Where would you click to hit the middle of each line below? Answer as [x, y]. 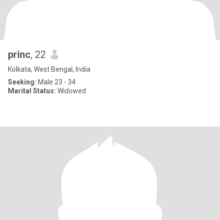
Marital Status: [32, 91]
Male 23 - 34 [56, 82]
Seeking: [22, 82]
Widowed [71, 91]
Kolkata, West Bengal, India [49, 69]
